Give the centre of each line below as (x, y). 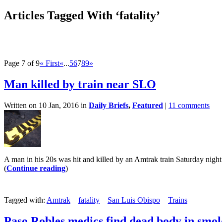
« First (50, 63)
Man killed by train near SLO (80, 84)
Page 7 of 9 (22, 63)
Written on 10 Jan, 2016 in (46, 105)
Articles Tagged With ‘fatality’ (82, 15)
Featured (148, 105)
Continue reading (36, 168)
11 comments (189, 105)
